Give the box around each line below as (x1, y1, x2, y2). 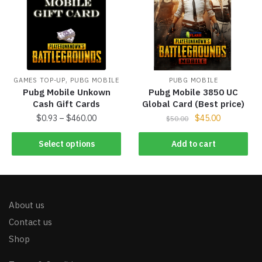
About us (9, 199, 44, 211)
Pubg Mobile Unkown (22, 87, 111, 98)
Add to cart (171, 138, 216, 149)
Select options (38, 138, 95, 149)
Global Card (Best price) (142, 98, 245, 110)
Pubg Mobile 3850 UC (149, 87, 239, 98)
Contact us (9, 216, 52, 228)
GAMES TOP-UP (13, 76, 65, 85)
